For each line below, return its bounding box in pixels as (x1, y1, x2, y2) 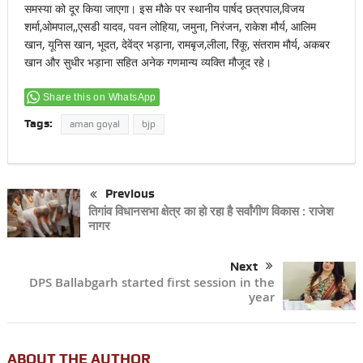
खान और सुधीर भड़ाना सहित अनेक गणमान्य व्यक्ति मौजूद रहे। (23, 54, 271, 70)
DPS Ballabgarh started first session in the (29, 274, 275, 292)
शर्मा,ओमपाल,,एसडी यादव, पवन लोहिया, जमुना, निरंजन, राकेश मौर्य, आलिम (23, 19, 316, 35)
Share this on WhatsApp (42, 92, 156, 104)
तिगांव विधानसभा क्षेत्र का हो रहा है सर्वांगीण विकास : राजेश (88, 202, 334, 220)
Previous (105, 186, 155, 202)
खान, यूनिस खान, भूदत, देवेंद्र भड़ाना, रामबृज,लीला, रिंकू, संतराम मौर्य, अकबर (23, 36, 330, 53)
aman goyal (69, 118, 120, 130)
